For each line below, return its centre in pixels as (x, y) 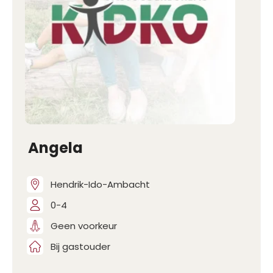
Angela (55, 148)
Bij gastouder (80, 246)
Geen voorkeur (84, 225)
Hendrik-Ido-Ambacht (100, 184)
